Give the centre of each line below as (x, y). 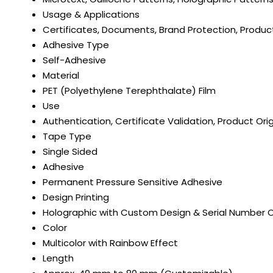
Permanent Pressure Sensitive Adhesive (133, 182)
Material (61, 76)
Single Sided (70, 152)
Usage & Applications (91, 15)
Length (58, 258)
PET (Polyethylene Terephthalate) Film (129, 91)
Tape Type (67, 136)
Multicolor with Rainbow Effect (110, 243)
